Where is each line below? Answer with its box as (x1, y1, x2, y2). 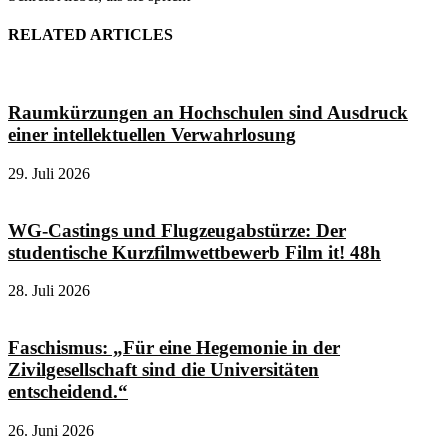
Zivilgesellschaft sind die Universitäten (8, 358, 319, 380)
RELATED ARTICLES (8, 26, 173, 44)
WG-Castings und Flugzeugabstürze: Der (8, 219, 346, 241)
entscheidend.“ (8, 380, 128, 402)
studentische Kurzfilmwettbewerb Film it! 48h (8, 241, 381, 263)
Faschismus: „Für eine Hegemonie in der (8, 336, 340, 358)
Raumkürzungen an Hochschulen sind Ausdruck (8, 102, 408, 124)
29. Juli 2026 (8, 164, 90, 182)
